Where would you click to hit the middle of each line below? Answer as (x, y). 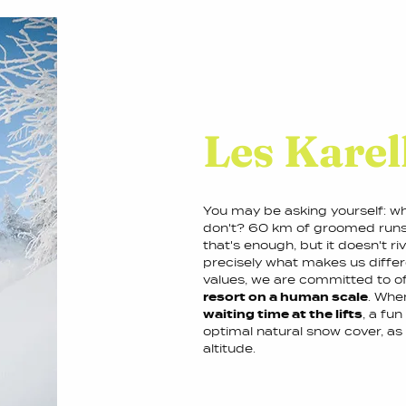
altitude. (229, 348)
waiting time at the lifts (283, 314)
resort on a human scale (285, 297)
